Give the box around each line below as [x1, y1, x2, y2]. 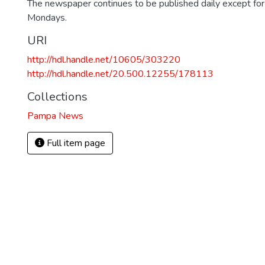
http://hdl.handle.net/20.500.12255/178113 [27, 67, 214, 80]
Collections [27, 89, 88, 105]
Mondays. [27, 11, 67, 24]
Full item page [44, 137, 105, 150]
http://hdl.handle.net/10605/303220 [27, 53, 180, 66]
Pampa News [27, 109, 83, 122]
